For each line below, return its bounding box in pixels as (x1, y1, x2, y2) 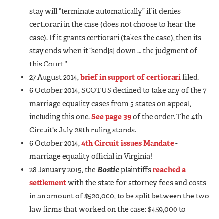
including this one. (29, 111, 91, 122)
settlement (29, 177, 66, 188)
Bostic (97, 164, 119, 175)
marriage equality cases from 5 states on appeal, (29, 98, 191, 109)
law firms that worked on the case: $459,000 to (29, 204, 186, 214)
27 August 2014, (29, 72, 79, 82)
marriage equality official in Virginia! (29, 151, 153, 161)
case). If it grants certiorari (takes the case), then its (29, 32, 201, 43)
